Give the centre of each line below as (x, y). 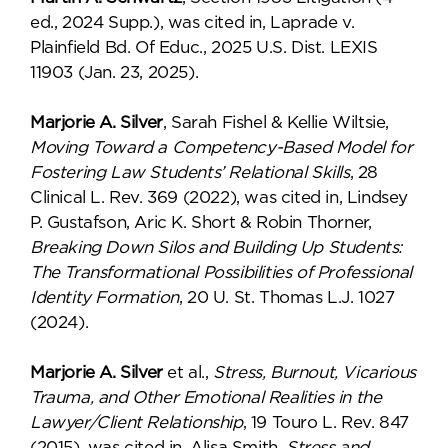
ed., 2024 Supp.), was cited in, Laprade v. (192, 22)
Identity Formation (104, 297)
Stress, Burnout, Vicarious (314, 372)
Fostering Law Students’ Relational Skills (190, 172)
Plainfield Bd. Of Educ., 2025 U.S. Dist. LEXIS (204, 47)
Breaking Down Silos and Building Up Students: (216, 247)
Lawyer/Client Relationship (136, 422)
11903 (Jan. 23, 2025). (114, 72)
